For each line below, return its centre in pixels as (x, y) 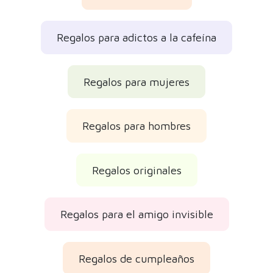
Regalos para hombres (136, 126)
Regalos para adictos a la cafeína (136, 38)
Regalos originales (136, 170)
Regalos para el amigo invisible (136, 214)
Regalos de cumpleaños (136, 258)
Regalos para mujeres (136, 82)
